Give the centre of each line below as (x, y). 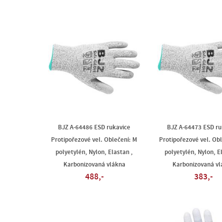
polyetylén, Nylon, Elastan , (94, 152)
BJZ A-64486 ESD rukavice (94, 127)
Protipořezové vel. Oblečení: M (94, 140)
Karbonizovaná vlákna (94, 165)
